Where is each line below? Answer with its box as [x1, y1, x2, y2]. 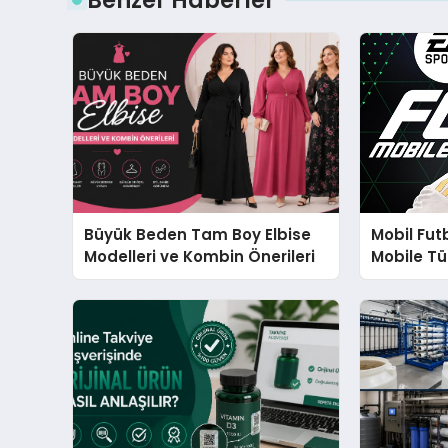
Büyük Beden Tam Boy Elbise [84, 223, 312, 245]
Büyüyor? [371, 267, 445, 289]
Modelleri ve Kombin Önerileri [84, 245, 316, 267]
